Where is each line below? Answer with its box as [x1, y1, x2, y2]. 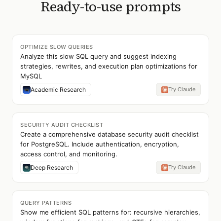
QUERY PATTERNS [20, 199, 72, 206]
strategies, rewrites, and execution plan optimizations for [20, 62, 197, 70]
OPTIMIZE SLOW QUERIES [20, 43, 93, 50]
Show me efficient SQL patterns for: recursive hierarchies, [20, 208, 200, 216]
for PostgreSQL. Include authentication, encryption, [20, 140, 179, 148]
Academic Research [31, 86, 86, 93]
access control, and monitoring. [20, 150, 117, 158]
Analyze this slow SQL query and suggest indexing [20, 52, 177, 60]
